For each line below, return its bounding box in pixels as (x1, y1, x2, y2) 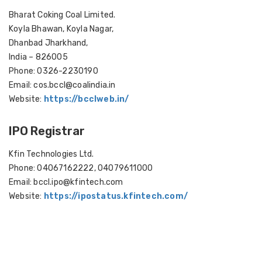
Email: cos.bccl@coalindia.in (9, 80, 116, 90)
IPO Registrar (9, 124, 85, 138)
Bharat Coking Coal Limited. (9, 10, 116, 20)
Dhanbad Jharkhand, (9, 38, 88, 48)
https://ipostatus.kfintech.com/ (43, 191, 188, 201)
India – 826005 (9, 52, 68, 62)
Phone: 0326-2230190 (9, 66, 98, 76)
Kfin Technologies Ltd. (9, 149, 94, 159)
